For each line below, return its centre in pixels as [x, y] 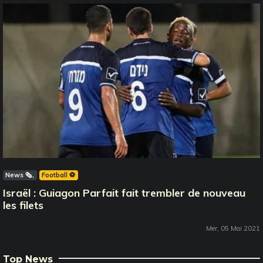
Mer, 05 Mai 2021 [233, 229]
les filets [23, 205]
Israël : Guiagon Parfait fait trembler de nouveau [124, 193]
